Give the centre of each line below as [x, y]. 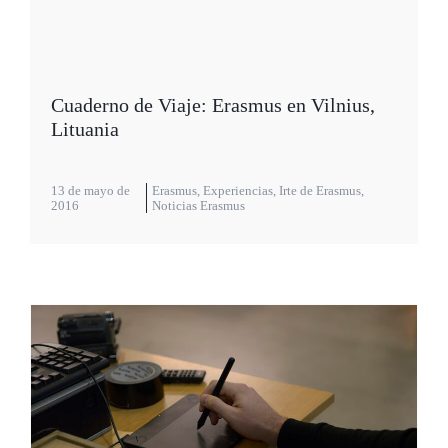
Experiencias [237, 191]
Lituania [85, 129]
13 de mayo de [90, 191]
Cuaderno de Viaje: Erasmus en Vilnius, [213, 105]
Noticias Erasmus [198, 206]
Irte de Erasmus [319, 191]
